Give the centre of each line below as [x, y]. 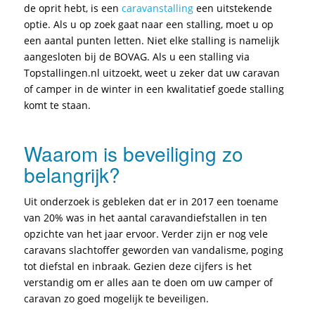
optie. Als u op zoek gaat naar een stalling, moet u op [148, 24]
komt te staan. [57, 105]
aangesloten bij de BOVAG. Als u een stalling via [136, 56]
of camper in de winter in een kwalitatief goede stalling [154, 89]
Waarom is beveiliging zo [133, 153]
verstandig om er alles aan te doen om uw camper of [148, 282]
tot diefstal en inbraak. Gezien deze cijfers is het [137, 266]
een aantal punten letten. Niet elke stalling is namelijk [151, 40]
